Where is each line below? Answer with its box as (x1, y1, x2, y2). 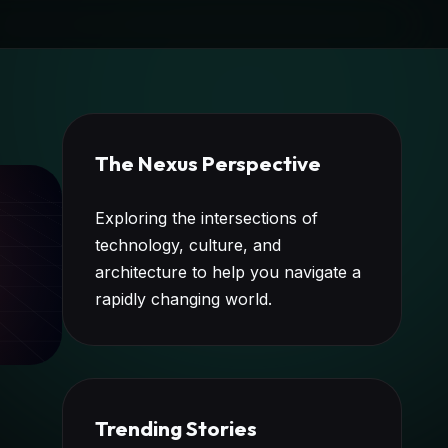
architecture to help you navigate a (95, 262, 361, 282)
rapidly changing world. (95, 289, 272, 309)
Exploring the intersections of (95, 208, 318, 228)
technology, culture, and (95, 235, 281, 255)
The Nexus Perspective (95, 150, 321, 176)
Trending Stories (95, 415, 257, 441)
